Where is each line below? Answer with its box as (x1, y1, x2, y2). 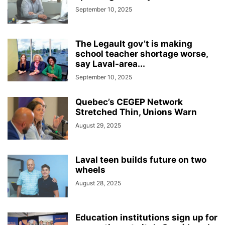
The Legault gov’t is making (75, 39, 192, 49)
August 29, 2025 (75, 122, 121, 129)
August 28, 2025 (75, 179, 121, 187)
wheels (75, 165, 105, 175)
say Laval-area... (75, 59, 145, 69)
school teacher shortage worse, (75, 49, 208, 59)
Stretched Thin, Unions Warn (75, 107, 197, 117)
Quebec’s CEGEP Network (75, 97, 183, 107)
